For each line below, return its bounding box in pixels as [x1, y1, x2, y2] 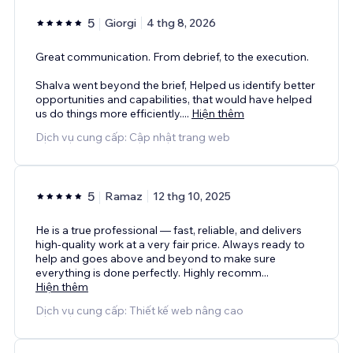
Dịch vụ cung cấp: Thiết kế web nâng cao [35, 303, 243, 318]
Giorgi [105, 15, 136, 30]
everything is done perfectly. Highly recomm [35, 265, 262, 280]
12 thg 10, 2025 [153, 188, 231, 203]
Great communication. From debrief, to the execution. [35, 49, 309, 64]
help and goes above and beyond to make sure [35, 251, 276, 266]
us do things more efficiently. [35, 106, 182, 121]
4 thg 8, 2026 [147, 15, 216, 30]
